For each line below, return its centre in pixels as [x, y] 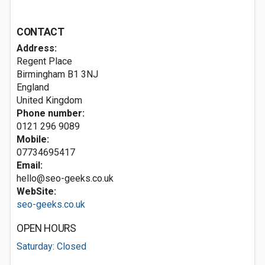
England [33, 87]
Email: [30, 165]
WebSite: [36, 191]
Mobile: [33, 139]
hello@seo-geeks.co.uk [65, 178]
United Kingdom [49, 100]
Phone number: [51, 113]
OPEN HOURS [46, 228]
